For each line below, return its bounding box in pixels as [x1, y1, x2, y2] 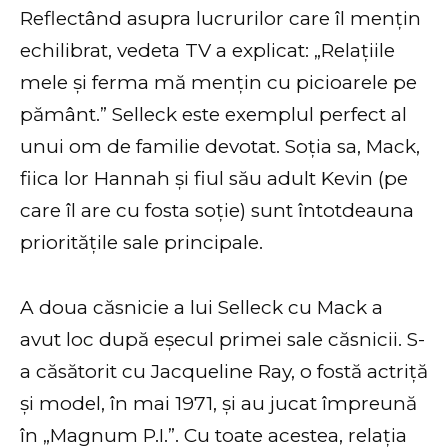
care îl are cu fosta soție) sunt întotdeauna [20, 199, 414, 223]
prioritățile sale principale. [20, 231, 263, 255]
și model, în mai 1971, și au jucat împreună [20, 391, 417, 415]
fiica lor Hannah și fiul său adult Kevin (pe [20, 167, 408, 191]
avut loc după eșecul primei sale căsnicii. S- [20, 327, 425, 351]
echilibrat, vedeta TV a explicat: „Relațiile [20, 39, 395, 63]
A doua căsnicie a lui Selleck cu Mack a [20, 295, 383, 319]
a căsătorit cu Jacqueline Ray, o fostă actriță [20, 359, 428, 383]
